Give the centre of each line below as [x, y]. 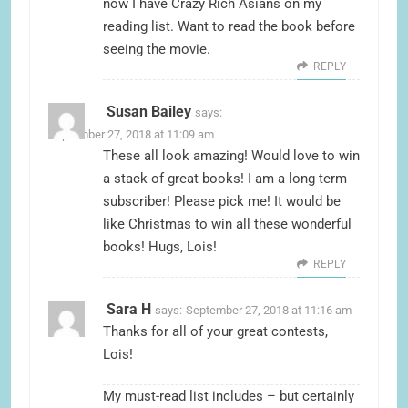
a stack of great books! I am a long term [225, 179]
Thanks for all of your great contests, [215, 332]
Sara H [129, 310]
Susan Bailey [149, 112]
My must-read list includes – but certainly [229, 397]
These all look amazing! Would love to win [231, 156]
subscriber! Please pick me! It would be [222, 202]
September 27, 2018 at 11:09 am [131, 135]
